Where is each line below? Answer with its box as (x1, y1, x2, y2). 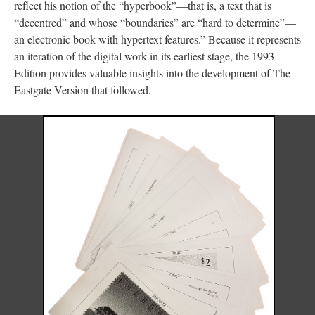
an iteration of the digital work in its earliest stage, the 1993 (14, 48, 274, 63)
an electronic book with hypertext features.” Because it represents (14, 31, 301, 46)
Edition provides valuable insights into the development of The (14, 65, 290, 80)
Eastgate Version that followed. (14, 82, 151, 97)
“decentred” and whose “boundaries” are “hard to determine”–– (14, 14, 296, 30)
